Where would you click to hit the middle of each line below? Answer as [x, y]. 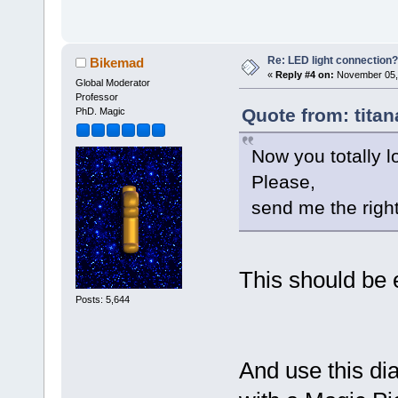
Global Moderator [112, 82]
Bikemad [117, 62]
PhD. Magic [100, 111]
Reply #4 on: [304, 74]
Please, [283, 181]
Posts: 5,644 [102, 299]
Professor [96, 96]
